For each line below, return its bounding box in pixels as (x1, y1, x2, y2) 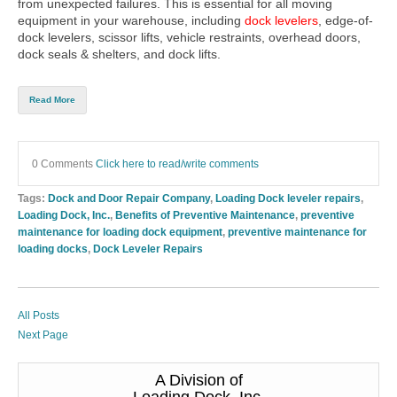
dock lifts (168, 47, 217, 62)
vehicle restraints (167, 30, 261, 45)
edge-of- (325, 13, 373, 28)
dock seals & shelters (18, 47, 136, 62)
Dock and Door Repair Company (48, 192, 210, 205)
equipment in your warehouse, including (18, 13, 245, 28)
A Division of (154, 371, 243, 390)
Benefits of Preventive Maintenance (115, 209, 295, 222)
